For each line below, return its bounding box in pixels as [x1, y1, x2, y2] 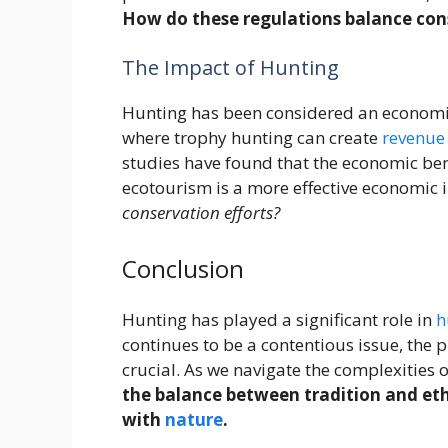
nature [165, 407, 223, 431]
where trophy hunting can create [122, 126, 382, 150]
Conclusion [122, 251, 244, 285]
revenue [382, 126, 445, 150]
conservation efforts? [122, 201, 280, 225]
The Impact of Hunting [122, 54, 339, 82]
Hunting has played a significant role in [122, 307, 436, 331]
